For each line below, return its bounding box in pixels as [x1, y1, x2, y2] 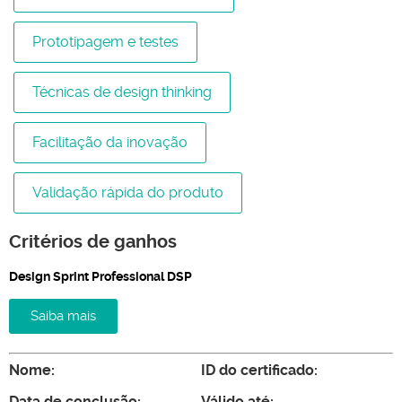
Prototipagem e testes [32, 33, 179, 51]
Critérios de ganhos [9, 231, 177, 252]
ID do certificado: [201, 362, 318, 380]
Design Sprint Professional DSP [9, 268, 192, 284]
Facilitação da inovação [32, 134, 188, 152]
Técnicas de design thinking [32, 83, 212, 101]
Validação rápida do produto [32, 184, 223, 202]
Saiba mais [31, 308, 96, 325]
